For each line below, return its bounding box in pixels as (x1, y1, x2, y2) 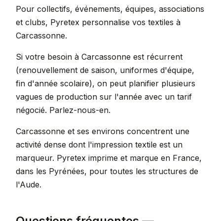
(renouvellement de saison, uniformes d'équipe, (16, 65, 194, 75)
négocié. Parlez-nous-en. (16, 105, 110, 115)
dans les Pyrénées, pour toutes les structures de (16, 166, 198, 176)
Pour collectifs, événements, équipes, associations (16, 4, 204, 14)
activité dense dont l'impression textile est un (16, 140, 183, 149)
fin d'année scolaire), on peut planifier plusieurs (16, 78, 195, 88)
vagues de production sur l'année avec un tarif (16, 92, 192, 102)
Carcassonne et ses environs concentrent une (16, 126, 189, 136)
